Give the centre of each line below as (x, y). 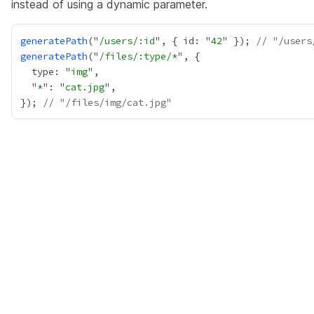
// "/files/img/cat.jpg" (107, 102)
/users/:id (127, 41)
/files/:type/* (138, 56)
